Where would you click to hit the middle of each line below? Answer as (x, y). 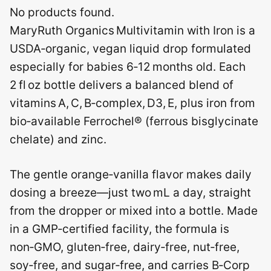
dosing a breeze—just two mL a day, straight (130, 193)
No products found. (62, 12)
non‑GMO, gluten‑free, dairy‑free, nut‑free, (125, 247)
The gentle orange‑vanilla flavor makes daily (131, 175)
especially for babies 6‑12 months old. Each (128, 67)
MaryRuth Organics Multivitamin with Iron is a (132, 30)
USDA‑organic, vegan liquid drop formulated (130, 48)
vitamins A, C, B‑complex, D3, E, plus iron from (132, 103)
